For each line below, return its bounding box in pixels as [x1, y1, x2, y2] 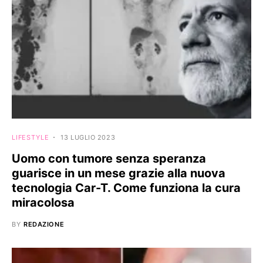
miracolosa [12, 195, 75, 210]
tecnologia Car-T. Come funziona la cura [12, 180, 241, 195]
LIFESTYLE [12, 133, 49, 141]
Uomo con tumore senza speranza [12, 151, 206, 166]
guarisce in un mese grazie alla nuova [12, 166, 225, 180]
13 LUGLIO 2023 [60, 133, 116, 141]
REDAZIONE [23, 220, 65, 228]
